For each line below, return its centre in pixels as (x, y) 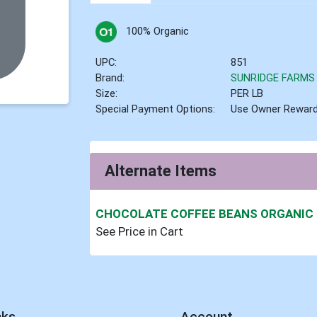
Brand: (110, 78)
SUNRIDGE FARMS (273, 78)
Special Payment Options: (156, 109)
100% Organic (157, 31)
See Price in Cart (140, 231)
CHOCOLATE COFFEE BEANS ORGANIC (205, 213)
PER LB (247, 94)
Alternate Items (161, 171)
